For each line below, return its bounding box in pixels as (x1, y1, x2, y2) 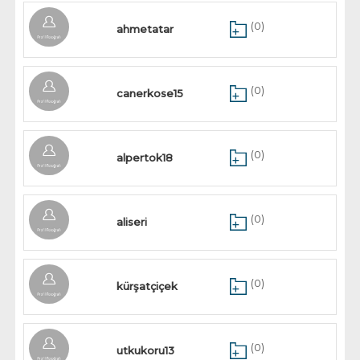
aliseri (117, 215, 148, 228)
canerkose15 (117, 87, 184, 100)
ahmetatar (117, 22, 174, 35)
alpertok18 (117, 151, 174, 164)
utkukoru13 (117, 344, 175, 357)
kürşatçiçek (117, 280, 178, 292)
